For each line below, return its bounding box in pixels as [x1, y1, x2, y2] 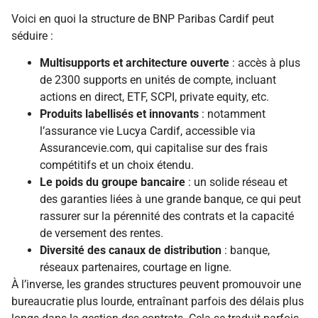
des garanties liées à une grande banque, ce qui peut [40, 192, 301, 207]
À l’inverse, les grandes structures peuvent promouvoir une [11, 278, 301, 292]
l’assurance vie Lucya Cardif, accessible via [40, 124, 256, 138]
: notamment [199, 107, 265, 121]
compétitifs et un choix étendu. [40, 158, 194, 172]
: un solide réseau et [185, 175, 287, 190]
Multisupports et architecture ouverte [40, 56, 229, 70]
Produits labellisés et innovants [40, 107, 199, 121]
